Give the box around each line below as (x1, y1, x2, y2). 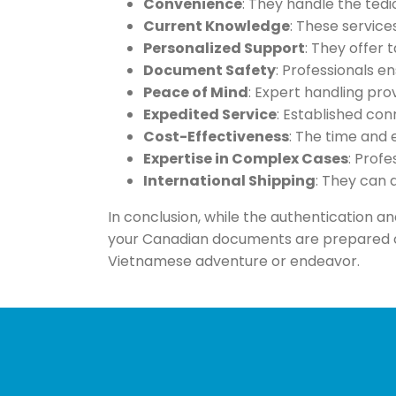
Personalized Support (142, 38, 305, 59)
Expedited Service (142, 104, 277, 126)
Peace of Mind (142, 82, 248, 103)
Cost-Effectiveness (142, 126, 289, 148)
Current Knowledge (142, 16, 290, 37)
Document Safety (142, 60, 276, 81)
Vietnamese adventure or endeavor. (107, 251, 360, 272)
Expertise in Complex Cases (142, 148, 348, 170)
